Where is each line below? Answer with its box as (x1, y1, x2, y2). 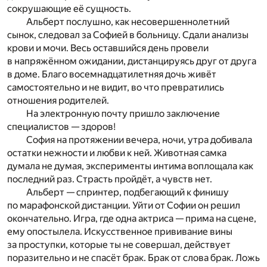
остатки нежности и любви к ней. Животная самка (7, 147, 226, 159)
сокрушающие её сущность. (7, 3, 131, 15)
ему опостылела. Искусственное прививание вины (7, 226, 232, 238)
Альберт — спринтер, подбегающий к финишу (26, 187, 229, 198)
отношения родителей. (7, 95, 109, 107)
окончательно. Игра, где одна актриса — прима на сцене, (7, 213, 256, 225)
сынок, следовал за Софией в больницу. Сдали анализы (7, 29, 249, 41)
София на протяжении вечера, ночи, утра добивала (26, 134, 252, 146)
